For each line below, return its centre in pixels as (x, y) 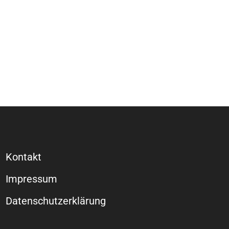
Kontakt (24, 157)
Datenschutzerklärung (56, 201)
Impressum (31, 179)
